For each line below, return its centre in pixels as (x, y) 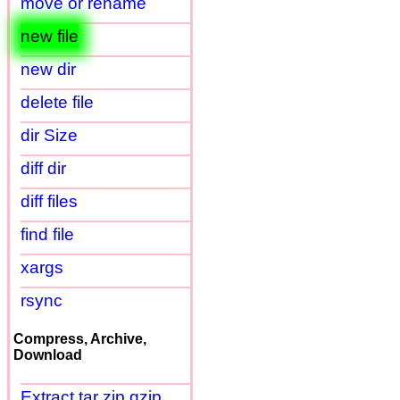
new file (50, 37)
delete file (57, 103)
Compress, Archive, (80, 339)
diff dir (43, 169)
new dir (48, 70)
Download (48, 355)
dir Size (49, 136)
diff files (49, 202)
